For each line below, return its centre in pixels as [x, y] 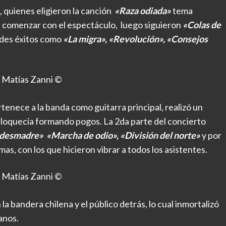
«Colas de [201, 24]
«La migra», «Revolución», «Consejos [135, 39]
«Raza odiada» [143, 10]
